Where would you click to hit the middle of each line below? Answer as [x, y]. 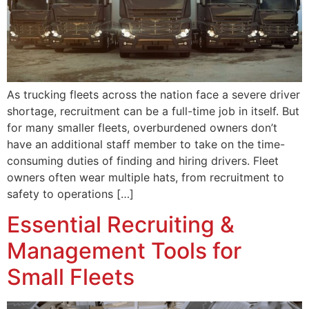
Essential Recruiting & [121, 225]
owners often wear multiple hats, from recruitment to [146, 177]
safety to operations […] [70, 193]
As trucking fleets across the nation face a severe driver [153, 94]
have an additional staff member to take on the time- [146, 144]
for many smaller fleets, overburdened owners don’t [142, 127]
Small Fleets [71, 277]
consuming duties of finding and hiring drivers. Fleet [143, 160]
